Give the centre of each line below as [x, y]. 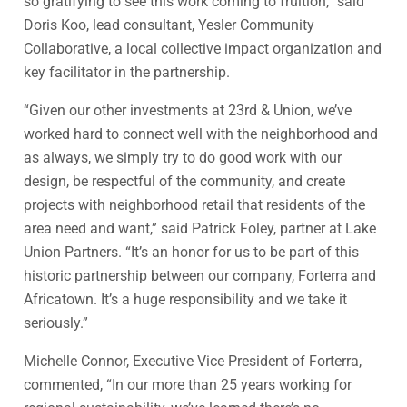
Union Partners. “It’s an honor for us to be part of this [191, 252]
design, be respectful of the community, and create [184, 181]
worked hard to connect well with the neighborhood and [201, 134]
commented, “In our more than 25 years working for [188, 384]
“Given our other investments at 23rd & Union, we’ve [188, 110]
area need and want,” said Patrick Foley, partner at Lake [200, 228]
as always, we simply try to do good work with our [183, 157]
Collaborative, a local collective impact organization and [203, 48]
